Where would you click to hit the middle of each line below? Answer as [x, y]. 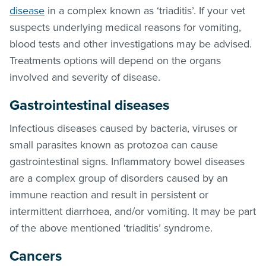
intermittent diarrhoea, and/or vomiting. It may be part [133, 211]
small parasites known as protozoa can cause [114, 145]
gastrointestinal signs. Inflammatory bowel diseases [127, 161]
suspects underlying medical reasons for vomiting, [125, 27]
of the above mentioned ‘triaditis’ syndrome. [111, 228]
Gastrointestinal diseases [89, 105]
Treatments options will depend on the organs [115, 60]
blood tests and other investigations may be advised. [131, 44]
